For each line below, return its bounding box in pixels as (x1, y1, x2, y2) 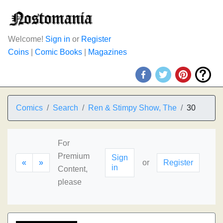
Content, (58, 165, 88, 173)
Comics (16, 104, 43, 112)
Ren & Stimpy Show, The (88, 104, 177, 112)
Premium (58, 152, 90, 160)
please (58, 178, 82, 186)
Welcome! (8, 35, 45, 43)
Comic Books (35, 48, 82, 56)
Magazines (88, 48, 127, 56)
